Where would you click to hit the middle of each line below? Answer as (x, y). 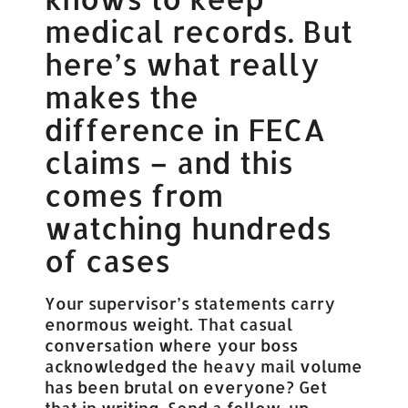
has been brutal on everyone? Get (186, 386)
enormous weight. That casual (169, 323)
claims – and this (169, 163)
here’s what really (183, 64)
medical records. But (199, 31)
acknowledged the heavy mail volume (204, 365)
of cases (108, 261)
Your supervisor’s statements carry (190, 302)
